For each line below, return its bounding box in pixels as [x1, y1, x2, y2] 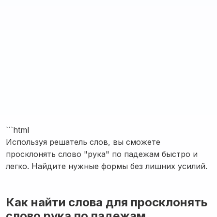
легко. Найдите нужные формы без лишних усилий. [6, 161, 207, 171]
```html [6, 125, 29, 135]
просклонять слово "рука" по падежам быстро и [6, 149, 198, 159]
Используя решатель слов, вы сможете [6, 137, 160, 147]
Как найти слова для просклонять [6, 195, 208, 209]
